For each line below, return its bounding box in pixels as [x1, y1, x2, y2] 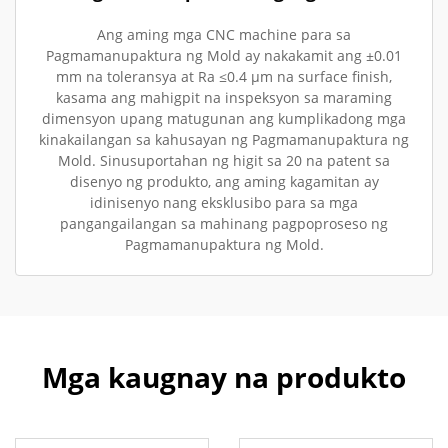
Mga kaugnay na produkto [42, 358, 406, 396]
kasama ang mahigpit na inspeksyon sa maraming [56, 88, 392, 107]
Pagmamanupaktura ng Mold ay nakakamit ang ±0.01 [46, 46, 402, 65]
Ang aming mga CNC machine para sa [97, 25, 351, 44]
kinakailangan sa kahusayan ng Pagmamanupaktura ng [39, 130, 409, 149]
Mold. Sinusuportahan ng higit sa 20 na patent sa [58, 151, 390, 170]
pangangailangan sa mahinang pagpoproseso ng [60, 214, 388, 233]
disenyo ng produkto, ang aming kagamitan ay [69, 172, 379, 191]
